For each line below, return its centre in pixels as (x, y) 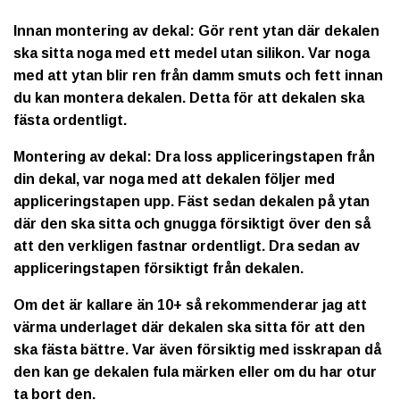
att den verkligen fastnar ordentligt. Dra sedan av (187, 246)
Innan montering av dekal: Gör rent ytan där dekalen (196, 30)
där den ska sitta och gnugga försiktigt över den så (192, 223)
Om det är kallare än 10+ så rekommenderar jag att (190, 304)
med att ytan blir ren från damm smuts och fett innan (198, 75)
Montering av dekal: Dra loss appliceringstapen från (194, 156)
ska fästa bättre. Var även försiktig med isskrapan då (197, 349)
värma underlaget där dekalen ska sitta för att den (189, 327)
